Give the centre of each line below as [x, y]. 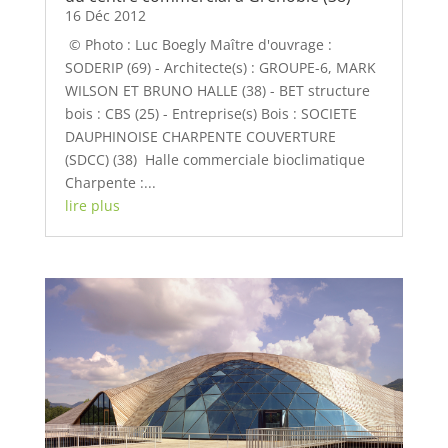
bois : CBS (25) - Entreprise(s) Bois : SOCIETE [210, 113]
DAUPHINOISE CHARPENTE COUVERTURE [200, 136]
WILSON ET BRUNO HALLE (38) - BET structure [217, 90]
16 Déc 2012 [105, 15]
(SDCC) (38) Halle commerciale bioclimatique [216, 159]
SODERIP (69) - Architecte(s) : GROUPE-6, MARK [220, 67]
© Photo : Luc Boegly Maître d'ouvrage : [198, 44]
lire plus [92, 205]
